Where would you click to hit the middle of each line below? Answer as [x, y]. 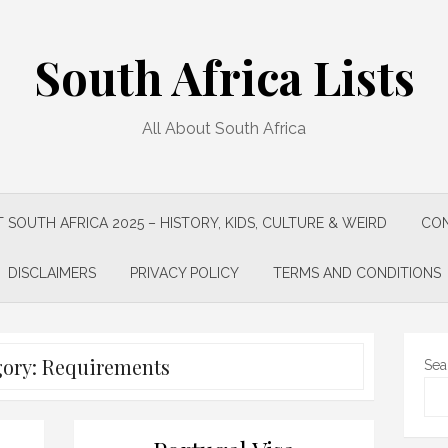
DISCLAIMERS [51, 273]
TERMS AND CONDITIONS [356, 273]
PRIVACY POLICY [184, 273]
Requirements [105, 366]
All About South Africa [224, 128]
